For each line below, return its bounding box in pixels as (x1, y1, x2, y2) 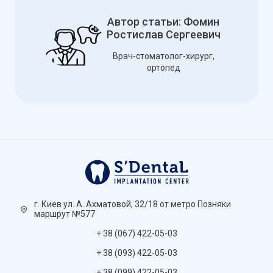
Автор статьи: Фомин (107, 15, 219, 28)
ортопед (146, 62, 180, 73)
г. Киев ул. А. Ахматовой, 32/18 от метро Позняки (34, 199, 231, 209)
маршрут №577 (34, 208, 95, 219)
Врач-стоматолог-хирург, (112, 51, 214, 61)
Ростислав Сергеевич (106, 27, 221, 41)
